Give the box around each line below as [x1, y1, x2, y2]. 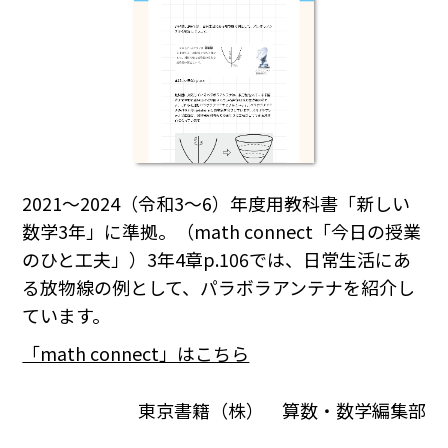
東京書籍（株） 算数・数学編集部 [137, 396, 426, 423]
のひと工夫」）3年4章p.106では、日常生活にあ [22, 246, 412, 273]
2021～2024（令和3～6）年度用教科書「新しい [22, 190, 411, 217]
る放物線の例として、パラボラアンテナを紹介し [22, 274, 416, 301]
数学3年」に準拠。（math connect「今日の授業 [22, 218, 422, 245]
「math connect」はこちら [22, 340, 250, 367]
